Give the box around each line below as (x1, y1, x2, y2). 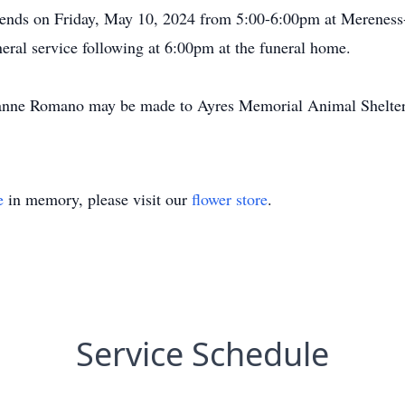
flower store (192, 188, 268, 210)
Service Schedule (76, 332, 329, 376)
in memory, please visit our (4, 188, 192, 210)
